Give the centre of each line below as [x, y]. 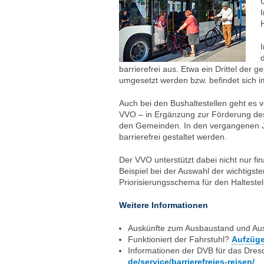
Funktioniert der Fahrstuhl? [180, 239]
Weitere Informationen [164, 205]
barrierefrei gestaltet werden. [173, 137]
